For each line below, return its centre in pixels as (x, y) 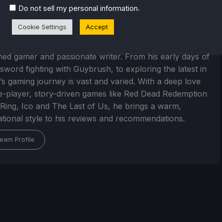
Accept (97, 27)
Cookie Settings (42, 27)
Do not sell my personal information (78, 8)
